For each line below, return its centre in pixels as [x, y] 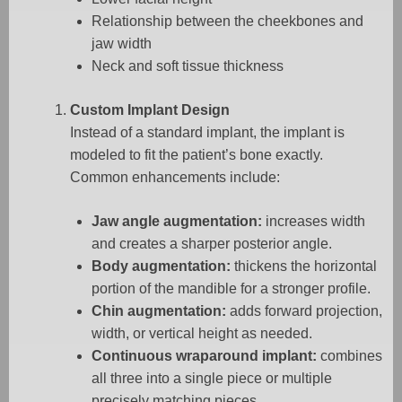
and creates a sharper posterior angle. [212, 244]
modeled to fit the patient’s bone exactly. [197, 155]
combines [350, 356]
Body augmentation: [161, 267]
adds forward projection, [304, 311]
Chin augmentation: [159, 311]
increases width [314, 222]
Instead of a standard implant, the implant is [207, 133]
